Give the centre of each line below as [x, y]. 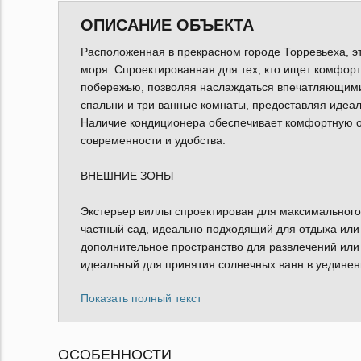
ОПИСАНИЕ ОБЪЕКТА [167, 25]
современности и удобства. [153, 140]
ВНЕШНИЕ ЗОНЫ [127, 175]
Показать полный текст [141, 298]
